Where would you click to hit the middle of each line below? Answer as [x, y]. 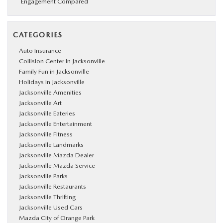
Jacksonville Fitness [46, 134]
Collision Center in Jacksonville [62, 61]
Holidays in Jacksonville [52, 82]
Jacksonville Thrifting [47, 197]
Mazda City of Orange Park [57, 218]
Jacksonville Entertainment [56, 123]
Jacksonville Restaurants [53, 186]
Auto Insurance [40, 50]
